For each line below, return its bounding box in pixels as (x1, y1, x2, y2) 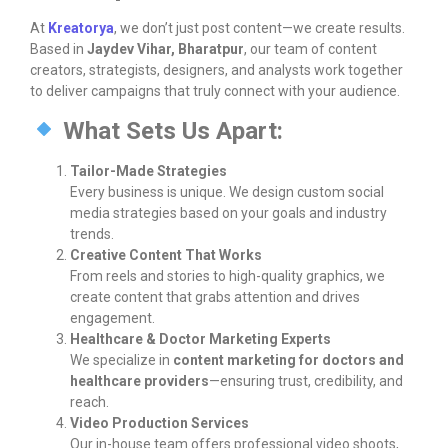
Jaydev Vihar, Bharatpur (87, 41, 244, 58)
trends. (70, 225, 114, 242)
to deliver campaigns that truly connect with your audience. (30, 83, 400, 100)
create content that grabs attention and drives (70, 288, 360, 305)
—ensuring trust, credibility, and (209, 372, 403, 389)
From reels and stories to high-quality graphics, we (70, 267, 385, 284)
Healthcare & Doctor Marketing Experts (70, 330, 331, 347)
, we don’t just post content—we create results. (114, 20, 405, 37)
